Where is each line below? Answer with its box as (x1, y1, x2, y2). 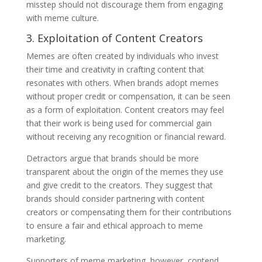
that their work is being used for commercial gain (26, 117, 212, 129)
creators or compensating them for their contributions (26, 206, 232, 218)
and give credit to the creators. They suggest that (26, 179, 213, 191)
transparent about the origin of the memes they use (26, 166, 223, 177)
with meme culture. (26, 12, 99, 23)
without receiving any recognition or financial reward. (26, 130, 226, 142)
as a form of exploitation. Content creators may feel (26, 104, 224, 115)
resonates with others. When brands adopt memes (26, 77, 219, 88)
